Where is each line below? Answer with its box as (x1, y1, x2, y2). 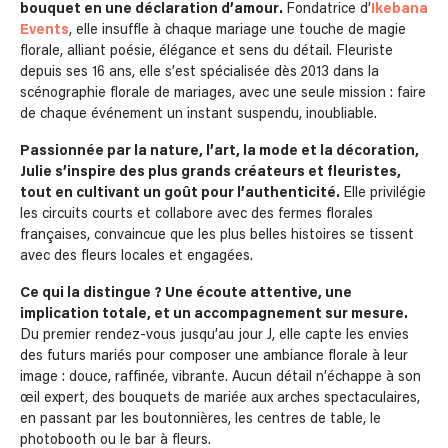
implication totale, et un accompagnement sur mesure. (20, 307, 408, 322)
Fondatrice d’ (286, 2, 371, 17)
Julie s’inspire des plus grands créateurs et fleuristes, (20, 165, 401, 180)
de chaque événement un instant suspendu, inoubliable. (20, 107, 377, 122)
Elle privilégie (343, 186, 426, 201)
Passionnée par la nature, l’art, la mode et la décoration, (20, 144, 419, 159)
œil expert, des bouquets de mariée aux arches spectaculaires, (20, 391, 420, 406)
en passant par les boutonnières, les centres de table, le (20, 412, 381, 427)
